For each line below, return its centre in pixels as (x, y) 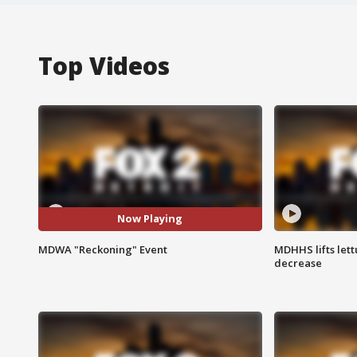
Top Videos (104, 65)
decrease (298, 263)
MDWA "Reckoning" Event (103, 249)
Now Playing (150, 219)
